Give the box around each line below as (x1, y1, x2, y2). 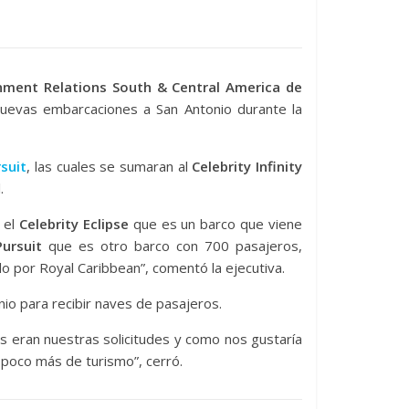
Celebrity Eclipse (19, 215, 129, 233)
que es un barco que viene (128, 215, 303, 233)
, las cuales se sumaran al (26, 157, 193, 175)
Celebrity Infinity (192, 157, 303, 175)
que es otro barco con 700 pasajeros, (41, 236, 303, 255)
